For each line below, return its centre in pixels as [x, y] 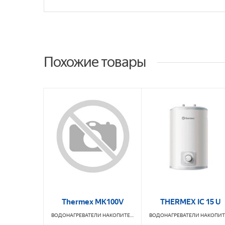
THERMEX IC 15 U [190, 202]
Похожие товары [95, 62]
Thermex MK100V [92, 202]
